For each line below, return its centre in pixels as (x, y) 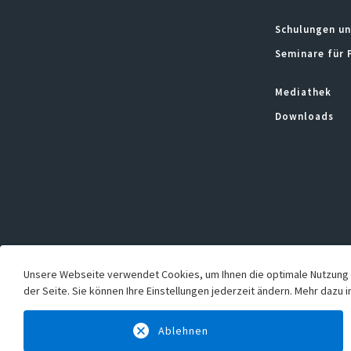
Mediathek (303, 92)
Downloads (304, 116)
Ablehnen (183, 331)
